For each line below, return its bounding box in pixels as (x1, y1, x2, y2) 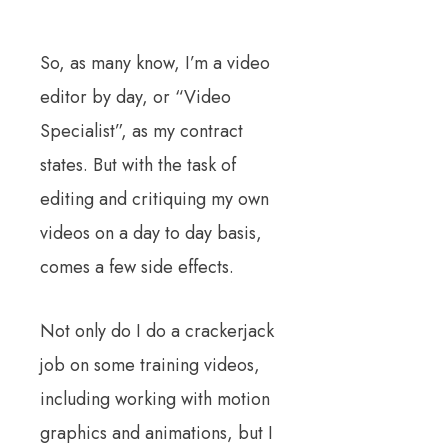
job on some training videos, (40, 352, 260, 378)
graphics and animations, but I (40, 420, 273, 446)
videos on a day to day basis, (40, 220, 262, 246)
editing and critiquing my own (40, 186, 269, 212)
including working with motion (40, 386, 270, 412)
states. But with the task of (40, 152, 236, 178)
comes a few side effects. (40, 254, 234, 280)
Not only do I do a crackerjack (40, 318, 274, 344)
